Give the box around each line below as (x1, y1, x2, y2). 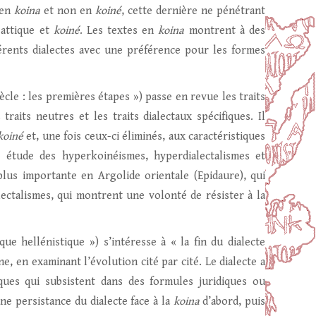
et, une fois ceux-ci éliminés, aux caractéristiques (23, 130, 265, 143)
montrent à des (184, 24, 266, 37)
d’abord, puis (199, 295, 266, 308)
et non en (40, 4, 95, 18)
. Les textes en (79, 24, 159, 37)
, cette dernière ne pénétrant (121, 4, 265, 18)
